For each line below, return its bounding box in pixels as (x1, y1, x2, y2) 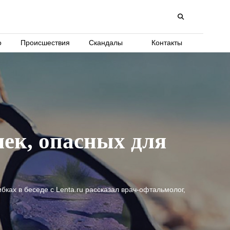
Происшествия (20, 39, 70, 47)
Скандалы (89, 39, 123, 47)
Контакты (151, 39, 182, 47)
